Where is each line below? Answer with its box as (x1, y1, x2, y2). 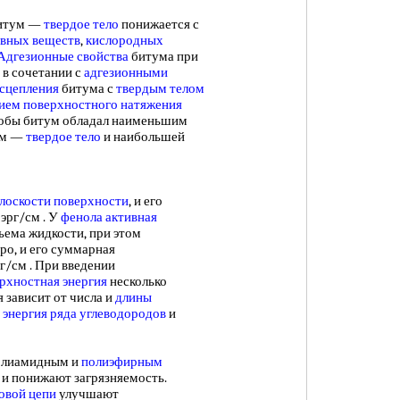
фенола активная (61, 209, 157, 225)
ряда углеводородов (50, 305, 166, 321)
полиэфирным (81, 354, 162, 370)
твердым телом (116, 80, 204, 96)
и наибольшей (101, 129, 185, 145)
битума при (129, 48, 198, 64)
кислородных (86, 32, 163, 48)
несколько (107, 273, 167, 289)
